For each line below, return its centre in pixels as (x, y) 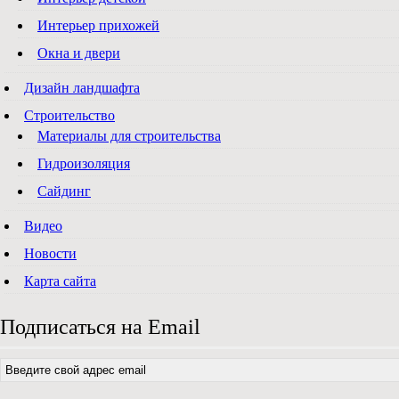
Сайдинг (64, 191)
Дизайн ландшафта (82, 87)
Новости (50, 253)
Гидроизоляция (84, 163)
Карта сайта (60, 281)
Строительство (69, 115)
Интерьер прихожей (98, 25)
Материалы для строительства (129, 135)
